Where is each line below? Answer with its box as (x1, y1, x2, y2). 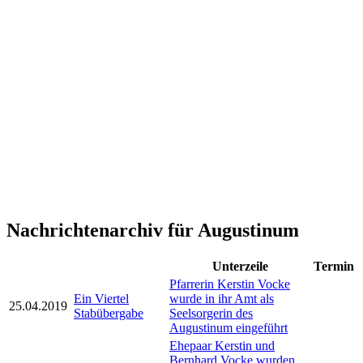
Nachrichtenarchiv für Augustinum (6, 219, 299, 241)
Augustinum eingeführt (169, 321, 288, 335)
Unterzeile (211, 259, 268, 274)
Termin (314, 259, 354, 274)
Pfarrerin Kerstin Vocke (169, 277, 290, 292)
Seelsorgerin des (169, 306, 253, 321)
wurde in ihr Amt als (169, 292, 274, 306)
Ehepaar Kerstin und (169, 339, 275, 353)
